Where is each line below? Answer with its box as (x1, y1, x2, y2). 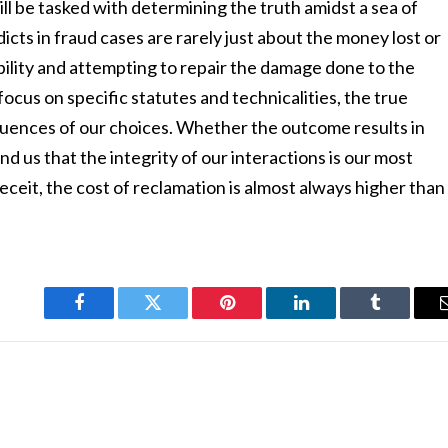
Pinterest (225, 308, 289, 327)
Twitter (151, 308, 204, 327)
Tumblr (373, 308, 427, 327)
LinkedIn (299, 308, 366, 327)
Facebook (77, 308, 148, 327)
